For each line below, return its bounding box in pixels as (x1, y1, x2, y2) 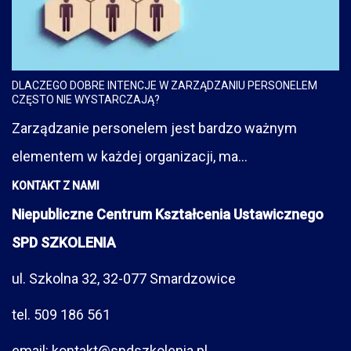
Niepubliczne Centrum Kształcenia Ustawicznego (12, 206, 324, 223)
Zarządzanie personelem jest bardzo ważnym (12, 120, 297, 137)
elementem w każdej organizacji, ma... (12, 148, 248, 165)
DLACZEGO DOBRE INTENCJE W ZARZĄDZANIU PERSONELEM (12, 79, 317, 92)
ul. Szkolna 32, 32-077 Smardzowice (12, 270, 236, 288)
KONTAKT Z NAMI (12, 179, 100, 193)
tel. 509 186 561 (12, 306, 110, 324)
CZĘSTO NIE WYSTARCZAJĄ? (12, 93, 160, 107)
